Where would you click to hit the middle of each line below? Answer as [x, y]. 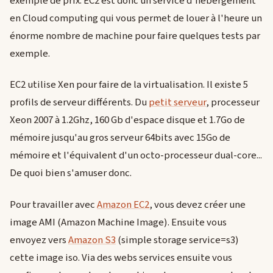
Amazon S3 [92, 240]
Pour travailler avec [53, 204]
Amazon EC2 [123, 204]
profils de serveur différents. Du [79, 103]
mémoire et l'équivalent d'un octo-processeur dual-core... [136, 156]
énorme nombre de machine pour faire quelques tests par [135, 36]
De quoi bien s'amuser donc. [71, 173]
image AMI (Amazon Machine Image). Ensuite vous [118, 222]
